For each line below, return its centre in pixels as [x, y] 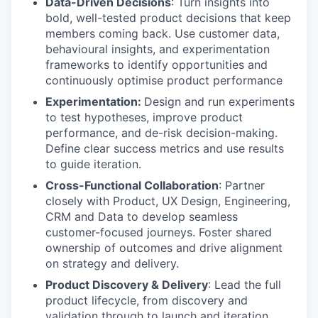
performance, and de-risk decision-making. [161, 133]
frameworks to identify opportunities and [157, 65]
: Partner [242, 185]
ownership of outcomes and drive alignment [164, 248]
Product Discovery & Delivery [127, 285]
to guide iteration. [93, 164]
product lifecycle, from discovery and [147, 300]
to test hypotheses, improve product [144, 117]
